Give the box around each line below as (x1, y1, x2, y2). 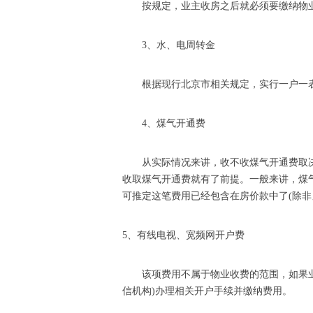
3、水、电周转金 (142, 40, 215, 50)
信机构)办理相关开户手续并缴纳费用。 (122, 286, 292, 296)
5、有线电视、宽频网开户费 (122, 230, 245, 240)
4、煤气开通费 (142, 118, 205, 129)
